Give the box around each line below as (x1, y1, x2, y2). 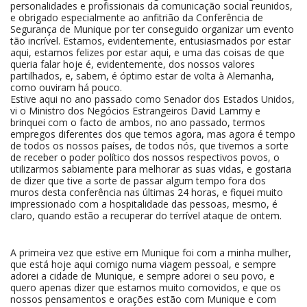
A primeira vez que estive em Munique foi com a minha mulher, (10, 246, 291, 259)
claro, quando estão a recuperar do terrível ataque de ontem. (10, 209, 282, 222)
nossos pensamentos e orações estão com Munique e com (10, 293, 276, 306)
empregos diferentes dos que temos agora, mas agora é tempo (10, 127, 295, 140)
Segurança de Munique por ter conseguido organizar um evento (10, 23, 294, 36)
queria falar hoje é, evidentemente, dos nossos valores (10, 58, 255, 71)
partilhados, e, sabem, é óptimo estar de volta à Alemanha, (10, 69, 274, 82)
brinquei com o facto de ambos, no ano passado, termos (10, 116, 265, 129)
